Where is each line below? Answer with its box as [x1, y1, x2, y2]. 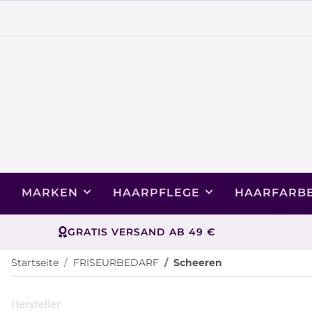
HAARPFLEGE [113, 185, 200, 199]
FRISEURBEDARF [73, 256, 159, 269]
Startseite [11, 256, 58, 269]
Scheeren [173, 256, 222, 269]
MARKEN [22, 185, 78, 199]
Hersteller [11, 296, 61, 311]
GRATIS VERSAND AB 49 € [67, 225, 215, 238]
